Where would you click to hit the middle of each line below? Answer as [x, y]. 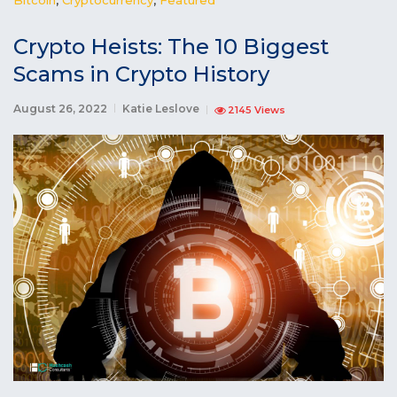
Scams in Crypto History [141, 74]
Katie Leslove [161, 108]
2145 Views [257, 109]
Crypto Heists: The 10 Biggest [171, 46]
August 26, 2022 [60, 108]
